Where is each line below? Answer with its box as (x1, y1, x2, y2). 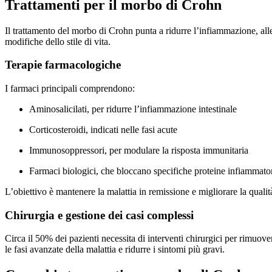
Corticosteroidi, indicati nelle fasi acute (29, 124, 177, 135)
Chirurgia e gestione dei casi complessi (5, 208, 194, 222)
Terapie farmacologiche (5, 58, 121, 72)
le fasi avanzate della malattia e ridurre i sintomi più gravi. (5, 244, 225, 255)
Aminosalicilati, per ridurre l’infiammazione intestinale (29, 104, 237, 115)
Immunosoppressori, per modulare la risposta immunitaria (29, 145, 248, 156)
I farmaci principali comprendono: (5, 83, 135, 94)
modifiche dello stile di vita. (5, 36, 110, 47)
